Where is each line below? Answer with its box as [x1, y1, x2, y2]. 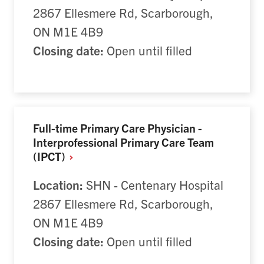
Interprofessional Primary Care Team [33, 134, 214, 150]
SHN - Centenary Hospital [83, 176, 223, 192]
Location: [33, 176, 83, 192]
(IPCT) [33, 148, 68, 164]
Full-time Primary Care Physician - [33, 120, 202, 136]
